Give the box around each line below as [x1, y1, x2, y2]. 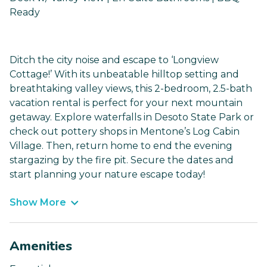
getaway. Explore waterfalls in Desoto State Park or [10, 111, 254, 123]
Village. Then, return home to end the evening [10, 140, 232, 152]
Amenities [10, 237, 72, 256]
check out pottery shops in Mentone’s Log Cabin [10, 126, 240, 138]
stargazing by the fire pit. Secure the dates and [10, 154, 234, 166]
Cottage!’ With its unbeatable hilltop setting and [10, 69, 239, 80]
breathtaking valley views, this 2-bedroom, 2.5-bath [10, 83, 252, 95]
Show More [10, 197, 66, 209]
